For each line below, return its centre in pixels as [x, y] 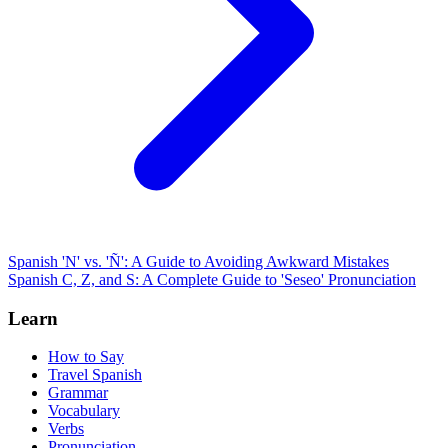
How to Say [86, 357]
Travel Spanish [95, 375]
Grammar [78, 393]
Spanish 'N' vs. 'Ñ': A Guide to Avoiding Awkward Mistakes [198, 261]
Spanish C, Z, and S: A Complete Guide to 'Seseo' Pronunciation [212, 279]
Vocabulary [84, 411]
